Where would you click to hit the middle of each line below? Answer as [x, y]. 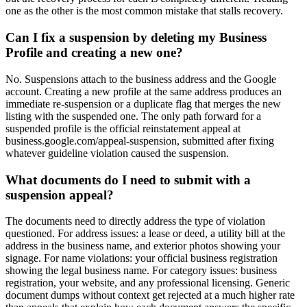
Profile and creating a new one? [94, 53]
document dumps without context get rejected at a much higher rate [150, 295]
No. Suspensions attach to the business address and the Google [141, 79]
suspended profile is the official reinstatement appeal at [123, 128]
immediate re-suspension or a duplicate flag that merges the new [143, 103]
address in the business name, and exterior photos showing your [143, 246]
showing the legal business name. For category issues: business [141, 271]
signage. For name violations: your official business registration [142, 258]
